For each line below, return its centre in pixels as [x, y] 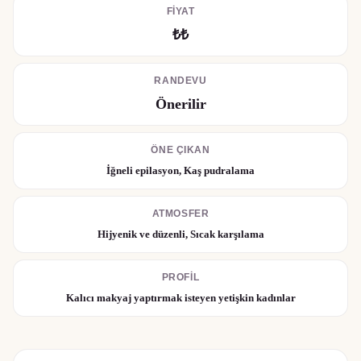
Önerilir [180, 104]
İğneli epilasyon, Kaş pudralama [180, 170]
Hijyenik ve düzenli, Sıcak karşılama [180, 234]
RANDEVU [180, 81]
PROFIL [180, 277]
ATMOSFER [180, 214]
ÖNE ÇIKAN [180, 150]
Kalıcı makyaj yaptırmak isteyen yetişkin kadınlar [180, 298]
